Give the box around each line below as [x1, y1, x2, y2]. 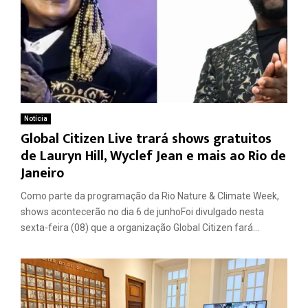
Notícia [24, 114, 47, 122]
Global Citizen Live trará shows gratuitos [21, 126, 272, 151]
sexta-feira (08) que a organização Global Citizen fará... [21, 221, 259, 233]
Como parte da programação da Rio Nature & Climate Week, [21, 190, 279, 201]
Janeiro [21, 161, 64, 185]
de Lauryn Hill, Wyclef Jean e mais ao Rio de [21, 144, 286, 168]
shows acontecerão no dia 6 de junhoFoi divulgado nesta [21, 206, 264, 217]
